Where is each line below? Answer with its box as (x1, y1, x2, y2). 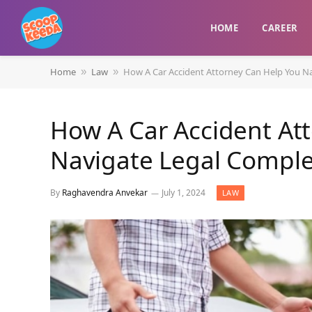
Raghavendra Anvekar (62, 187, 148, 199)
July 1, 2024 (162, 187, 205, 199)
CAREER (262, 22, 298, 34)
